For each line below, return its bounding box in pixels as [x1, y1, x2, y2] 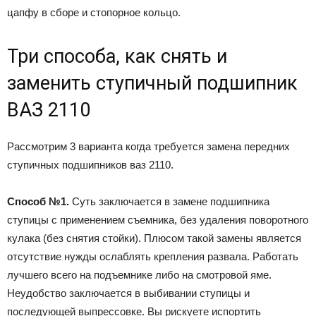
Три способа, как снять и [7, 44, 227, 68]
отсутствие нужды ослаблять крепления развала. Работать [7, 250, 298, 262]
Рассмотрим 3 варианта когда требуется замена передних [7, 140, 290, 152]
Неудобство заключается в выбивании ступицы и [7, 286, 250, 299]
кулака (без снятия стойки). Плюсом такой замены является [7, 231, 301, 244]
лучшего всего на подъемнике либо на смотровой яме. [7, 268, 272, 281]
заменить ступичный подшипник [7, 71, 298, 95]
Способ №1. [7, 195, 69, 207]
